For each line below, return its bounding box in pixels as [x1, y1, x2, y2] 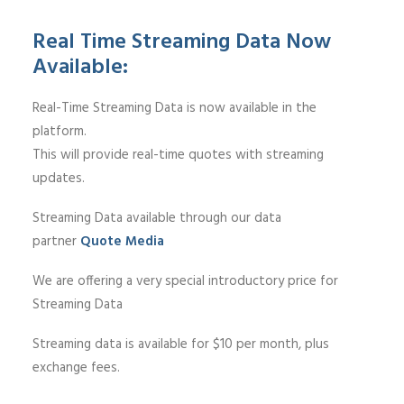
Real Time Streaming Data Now [32, 25, 331, 60]
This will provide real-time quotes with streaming [32, 144, 324, 166]
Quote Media [80, 231, 164, 252]
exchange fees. [32, 357, 120, 379]
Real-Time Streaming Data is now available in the [32, 97, 317, 119]
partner [32, 231, 80, 252]
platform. [32, 121, 87, 142]
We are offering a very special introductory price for [32, 271, 338, 292]
